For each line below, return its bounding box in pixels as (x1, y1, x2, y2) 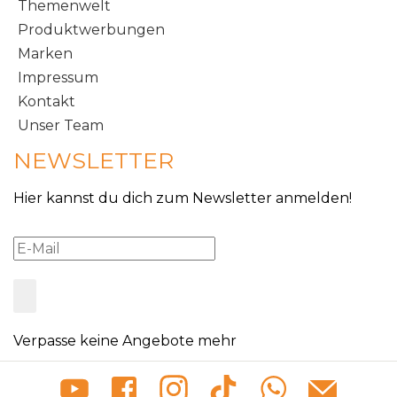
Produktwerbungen (18, 21, 165, 39)
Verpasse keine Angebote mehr (13, 332, 237, 350)
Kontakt (18, 93, 75, 111)
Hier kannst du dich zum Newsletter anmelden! (13, 190, 352, 207)
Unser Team (18, 117, 104, 135)
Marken (18, 45, 73, 63)
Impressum (18, 69, 98, 87)
